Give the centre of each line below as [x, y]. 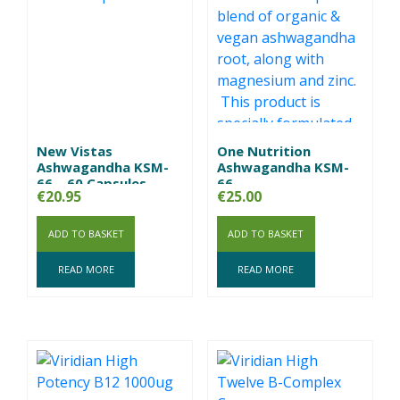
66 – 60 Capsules [92, 183]
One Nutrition [263, 150]
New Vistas [75, 150]
